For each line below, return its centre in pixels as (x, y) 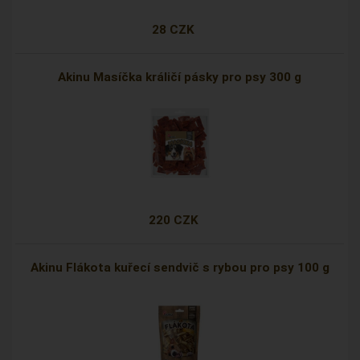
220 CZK (173, 221)
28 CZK (174, 30)
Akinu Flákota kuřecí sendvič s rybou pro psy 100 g (180, 268)
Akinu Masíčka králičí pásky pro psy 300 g (180, 78)
